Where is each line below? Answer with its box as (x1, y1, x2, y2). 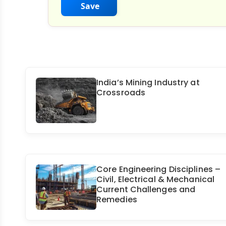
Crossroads (96, 86, 145, 98)
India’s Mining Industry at (96, 76, 200, 88)
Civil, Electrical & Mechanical (96, 173, 215, 185)
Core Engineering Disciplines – (96, 163, 221, 175)
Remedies (96, 193, 137, 205)
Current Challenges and (96, 183, 196, 195)
